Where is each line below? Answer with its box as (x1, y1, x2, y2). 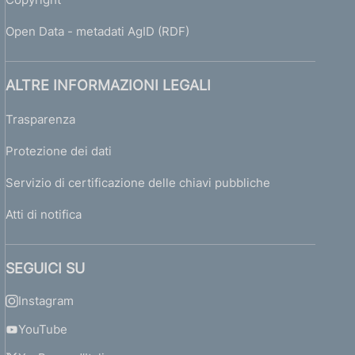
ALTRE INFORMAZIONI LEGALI (6, 77, 212, 94)
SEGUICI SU (6, 260, 86, 277)
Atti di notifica (6, 207, 82, 222)
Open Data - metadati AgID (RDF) (6, 24, 190, 39)
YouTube (18, 322, 68, 337)
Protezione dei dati (6, 143, 113, 158)
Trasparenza (6, 112, 76, 127)
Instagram (18, 293, 74, 308)
